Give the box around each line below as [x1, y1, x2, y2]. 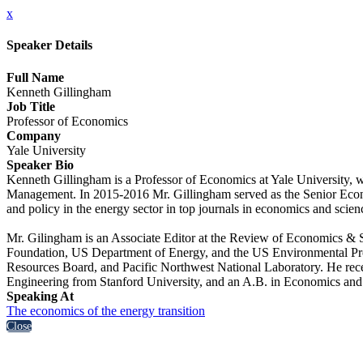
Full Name [6, 70, 64, 84]
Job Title [6, 99, 55, 113]
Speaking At [6, 288, 74, 303]
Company [6, 128, 61, 143]
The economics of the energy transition [6, 303, 205, 318]
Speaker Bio [6, 157, 74, 172]
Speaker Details [6, 38, 92, 53]
